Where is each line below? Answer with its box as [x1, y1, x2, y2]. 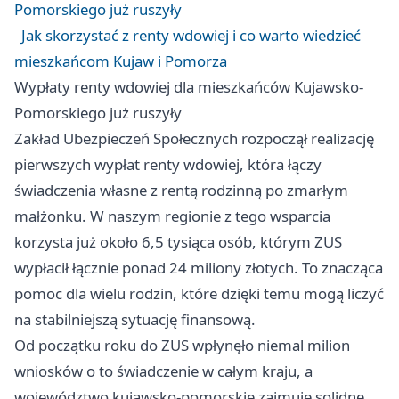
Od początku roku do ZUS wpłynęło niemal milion [14, 335, 350, 356]
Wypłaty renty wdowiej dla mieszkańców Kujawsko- [14, 77, 363, 98]
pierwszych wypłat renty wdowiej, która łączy [14, 154, 322, 175]
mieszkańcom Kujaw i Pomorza [14, 51, 227, 72]
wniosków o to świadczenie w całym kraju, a [14, 361, 313, 382]
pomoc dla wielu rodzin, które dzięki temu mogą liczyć [14, 283, 384, 305]
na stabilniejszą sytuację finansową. [14, 309, 256, 330]
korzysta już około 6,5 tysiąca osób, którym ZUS [14, 232, 342, 253]
